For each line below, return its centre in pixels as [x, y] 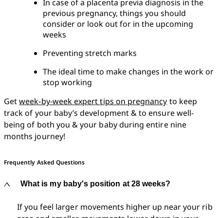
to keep [182, 101]
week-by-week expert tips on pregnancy [93, 101]
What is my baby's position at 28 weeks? [96, 184]
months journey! [35, 136]
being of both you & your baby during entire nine [95, 125]
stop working [67, 82]
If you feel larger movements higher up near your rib [115, 207]
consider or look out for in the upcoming [118, 24]
